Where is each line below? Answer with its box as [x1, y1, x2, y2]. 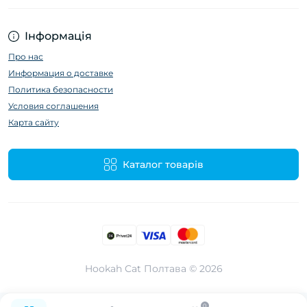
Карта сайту [8, 117, 59, 128]
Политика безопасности [8, 84, 113, 95]
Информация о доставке [8, 68, 113, 79]
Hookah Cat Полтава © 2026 [84, 262, 223, 275]
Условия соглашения [8, 101, 99, 112]
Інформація [25, 29, 92, 43]
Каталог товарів [123, 158, 204, 171]
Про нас [8, 51, 43, 62]
